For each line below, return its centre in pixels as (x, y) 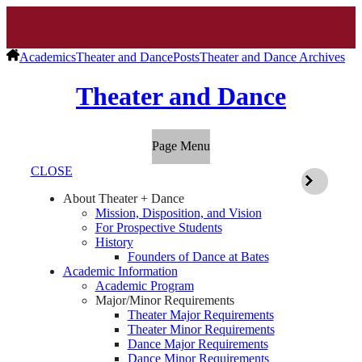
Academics (48, 57)
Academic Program (144, 286)
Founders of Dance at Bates (198, 257)
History (114, 242)
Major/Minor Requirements (164, 301)
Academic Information (120, 271)
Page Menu (181, 146)
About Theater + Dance (123, 199)
